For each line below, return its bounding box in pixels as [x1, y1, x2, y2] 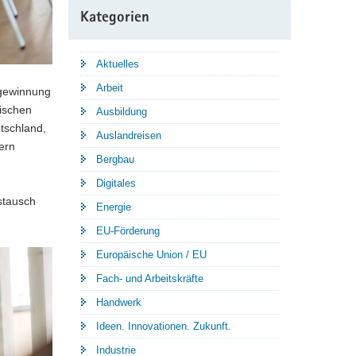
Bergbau [96, 153, 134, 166]
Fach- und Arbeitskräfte [96, 273, 203, 285]
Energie [96, 201, 131, 214]
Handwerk [96, 296, 141, 309]
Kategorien [80, 11, 149, 27]
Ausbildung [96, 106, 147, 118]
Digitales [96, 177, 136, 190]
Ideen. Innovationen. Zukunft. [96, 320, 231, 333]
